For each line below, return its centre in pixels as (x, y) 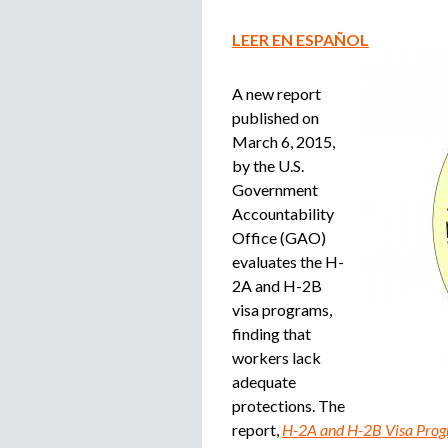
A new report (276, 93)
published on (275, 117)
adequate (264, 381)
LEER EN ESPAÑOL (300, 39)
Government (275, 189)
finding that (271, 333)
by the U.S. (268, 165)
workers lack (276, 357)
